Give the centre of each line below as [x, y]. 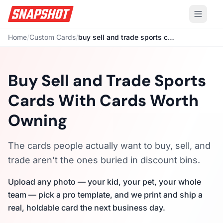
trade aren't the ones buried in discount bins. [104, 160]
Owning [38, 120]
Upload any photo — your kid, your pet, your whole [105, 182]
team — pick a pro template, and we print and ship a [105, 195]
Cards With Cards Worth [103, 101]
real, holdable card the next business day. [87, 208]
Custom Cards [53, 37]
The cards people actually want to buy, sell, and [109, 146]
